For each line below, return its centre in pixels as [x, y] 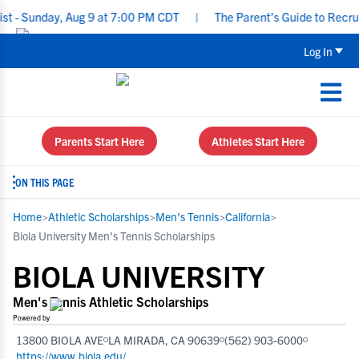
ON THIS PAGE [45, 182]
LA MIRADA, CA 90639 [164, 340]
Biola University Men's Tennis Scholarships [114, 236]
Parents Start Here [99, 141]
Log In [318, 51]
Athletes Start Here [258, 141]
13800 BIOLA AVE [60, 340]
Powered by [31, 317]
